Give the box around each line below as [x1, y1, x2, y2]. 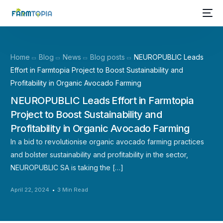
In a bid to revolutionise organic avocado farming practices [10, 137, 205, 146]
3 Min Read [57, 186, 89, 193]
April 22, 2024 [10, 186, 50, 193]
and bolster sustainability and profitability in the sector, [10, 150, 189, 159]
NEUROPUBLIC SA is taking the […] [10, 163, 124, 172]
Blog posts [90, 53, 125, 61]
